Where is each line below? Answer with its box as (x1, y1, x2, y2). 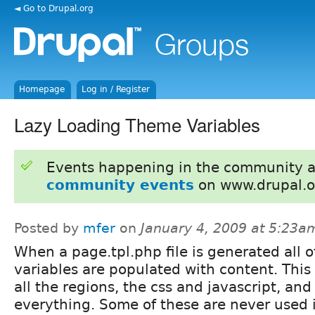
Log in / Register (82, 84, 150, 94)
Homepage (19, 84, 65, 94)
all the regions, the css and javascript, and (14, 278, 311, 295)
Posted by (14, 220, 83, 236)
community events (46, 176, 194, 193)
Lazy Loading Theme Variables (14, 110, 260, 137)
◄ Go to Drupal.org (14, 3, 94, 13)
